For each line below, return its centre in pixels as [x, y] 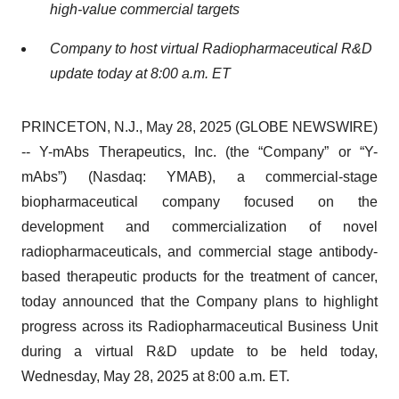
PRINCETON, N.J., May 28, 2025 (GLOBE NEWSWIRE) [199, 127]
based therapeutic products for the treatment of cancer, [199, 277]
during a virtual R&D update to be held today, [199, 352]
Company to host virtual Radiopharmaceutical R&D [211, 49]
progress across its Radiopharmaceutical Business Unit [199, 327]
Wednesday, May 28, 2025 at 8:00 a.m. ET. [155, 377]
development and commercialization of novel [199, 227]
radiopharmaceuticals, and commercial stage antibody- [199, 252]
